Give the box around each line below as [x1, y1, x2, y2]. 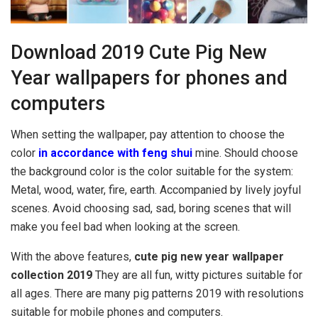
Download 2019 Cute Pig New [11, 40, 267, 64]
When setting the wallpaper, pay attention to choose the [11, 128, 285, 142]
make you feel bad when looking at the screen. [11, 220, 240, 234]
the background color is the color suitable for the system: [11, 165, 293, 179]
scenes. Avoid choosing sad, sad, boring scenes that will [11, 202, 291, 216]
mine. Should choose [192, 146, 298, 160]
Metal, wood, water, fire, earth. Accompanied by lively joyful [11, 183, 301, 197]
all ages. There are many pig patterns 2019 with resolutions [11, 287, 304, 301]
